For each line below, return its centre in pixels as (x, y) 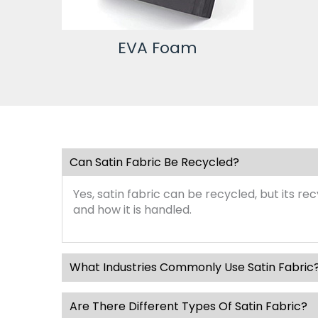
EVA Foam (158, 48)
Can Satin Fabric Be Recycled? (154, 162)
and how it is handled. (132, 209)
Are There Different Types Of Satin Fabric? (188, 306)
